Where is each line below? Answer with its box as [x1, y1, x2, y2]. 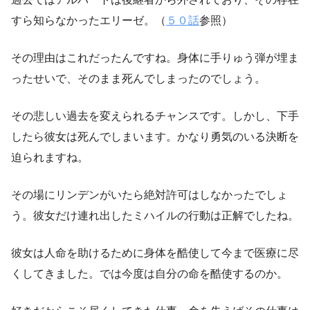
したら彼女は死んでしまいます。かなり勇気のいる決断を [11, 131, 299, 143]
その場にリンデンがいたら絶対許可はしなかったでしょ [11, 189, 288, 201]
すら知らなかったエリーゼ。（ [11, 15, 166, 27]
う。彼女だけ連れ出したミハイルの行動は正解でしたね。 [11, 210, 299, 222]
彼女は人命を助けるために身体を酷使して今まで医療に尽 [11, 247, 299, 259]
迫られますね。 [11, 152, 89, 164]
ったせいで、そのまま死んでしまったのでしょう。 [11, 73, 266, 85]
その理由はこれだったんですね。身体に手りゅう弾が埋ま [11, 52, 299, 64]
